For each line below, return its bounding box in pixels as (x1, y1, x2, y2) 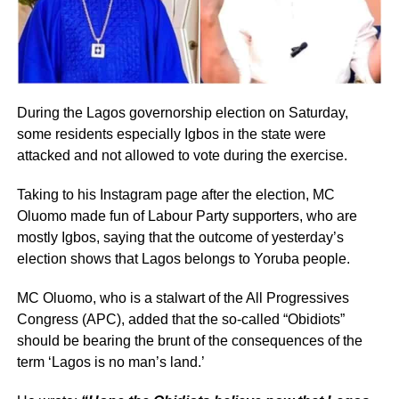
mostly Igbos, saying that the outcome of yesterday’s (16, 229, 344, 245)
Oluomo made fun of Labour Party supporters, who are (16, 208, 357, 224)
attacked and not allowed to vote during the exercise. (16, 147, 347, 163)
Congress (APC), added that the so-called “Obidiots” (16, 311, 345, 327)
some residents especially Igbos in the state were (16, 126, 326, 142)
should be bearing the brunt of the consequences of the (16, 332, 362, 348)
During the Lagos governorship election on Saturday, (16, 104, 348, 120)
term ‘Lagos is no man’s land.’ (16, 354, 205, 370)
